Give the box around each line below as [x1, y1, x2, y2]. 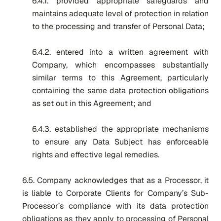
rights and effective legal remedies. [32, 149, 159, 160]
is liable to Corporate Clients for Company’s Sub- [22, 188, 209, 198]
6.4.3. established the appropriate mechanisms [32, 124, 209, 134]
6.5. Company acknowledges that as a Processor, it [22, 175, 209, 185]
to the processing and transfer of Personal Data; [32, 21, 205, 32]
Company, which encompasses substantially [32, 60, 209, 70]
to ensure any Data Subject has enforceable [32, 137, 209, 147]
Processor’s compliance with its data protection [22, 201, 209, 211]
